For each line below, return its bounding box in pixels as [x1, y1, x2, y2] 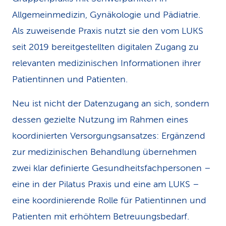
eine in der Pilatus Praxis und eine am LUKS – [12, 179, 199, 189]
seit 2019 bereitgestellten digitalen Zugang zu [12, 42, 199, 52]
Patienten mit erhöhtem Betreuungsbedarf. [12, 211, 189, 221]
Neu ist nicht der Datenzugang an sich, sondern [12, 98, 209, 108]
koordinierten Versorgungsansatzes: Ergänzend [12, 131, 205, 141]
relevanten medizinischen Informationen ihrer [12, 58, 201, 68]
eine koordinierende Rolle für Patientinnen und [12, 195, 206, 205]
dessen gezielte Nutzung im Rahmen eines [12, 115, 188, 125]
